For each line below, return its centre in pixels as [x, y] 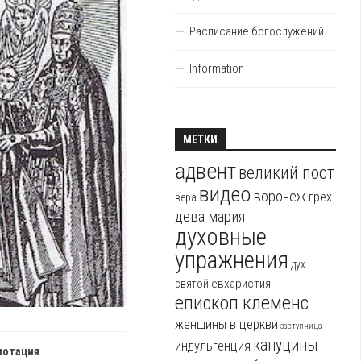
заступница [301, 326]
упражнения [232, 261]
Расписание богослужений [257, 32]
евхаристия [241, 284]
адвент [205, 172]
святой [192, 284]
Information [217, 69]
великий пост [286, 173]
